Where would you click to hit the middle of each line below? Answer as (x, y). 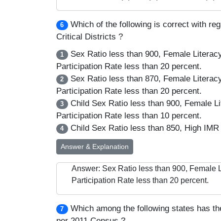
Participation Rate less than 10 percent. (129, 116)
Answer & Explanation (95, 147)
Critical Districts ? (90, 37)
